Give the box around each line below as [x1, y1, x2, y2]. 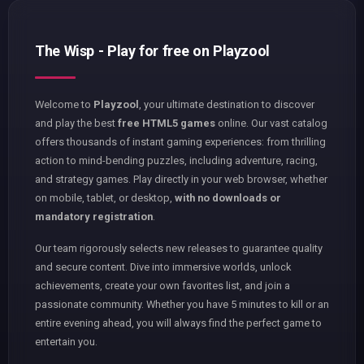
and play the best [35, 116, 118, 129]
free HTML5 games [118, 116, 215, 129]
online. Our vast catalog [215, 116, 327, 129]
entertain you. [35, 335, 97, 348]
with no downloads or [175, 191, 281, 204]
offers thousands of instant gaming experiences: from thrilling [35, 135, 326, 148]
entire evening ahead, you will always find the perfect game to [35, 316, 322, 329]
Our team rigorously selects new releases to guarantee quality [35, 241, 323, 254]
